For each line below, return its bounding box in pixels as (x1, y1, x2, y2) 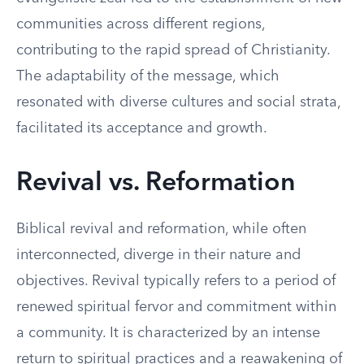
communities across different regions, (16, 17, 265, 32)
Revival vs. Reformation (16, 171, 296, 197)
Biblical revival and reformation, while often (16, 222, 306, 236)
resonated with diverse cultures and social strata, (16, 95, 340, 110)
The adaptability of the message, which (16, 69, 279, 84)
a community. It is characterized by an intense (16, 326, 320, 340)
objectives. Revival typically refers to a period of (16, 274, 336, 288)
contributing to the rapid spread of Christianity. (16, 43, 330, 58)
